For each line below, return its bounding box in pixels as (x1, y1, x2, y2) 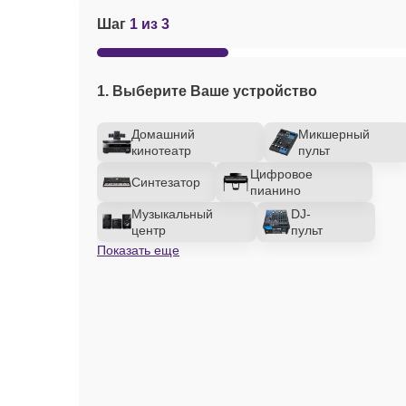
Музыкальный (131, 207, 213, 221)
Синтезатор (131, 175, 200, 189)
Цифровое (250, 167, 314, 181)
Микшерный (298, 127, 370, 141)
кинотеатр (131, 143, 191, 158)
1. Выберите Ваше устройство (97, 83, 317, 99)
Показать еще (97, 243, 179, 257)
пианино (250, 183, 302, 198)
